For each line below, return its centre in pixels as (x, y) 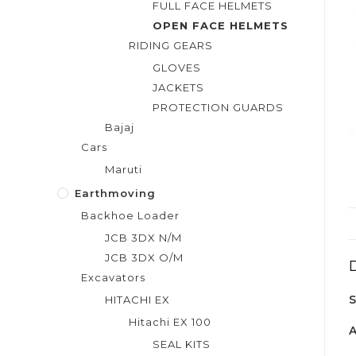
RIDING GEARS (171, 45)
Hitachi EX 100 (170, 322)
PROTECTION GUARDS (218, 107)
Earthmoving (115, 193)
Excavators (113, 277)
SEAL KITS (182, 344)
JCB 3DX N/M (143, 238)
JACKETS (178, 87)
